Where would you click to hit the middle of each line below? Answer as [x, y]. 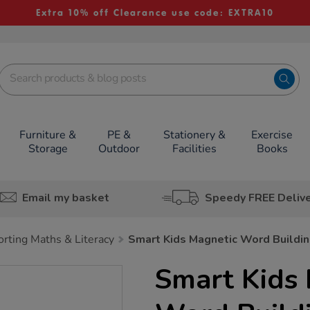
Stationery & [194, 135]
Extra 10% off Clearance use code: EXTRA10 [155, 13]
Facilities [194, 149]
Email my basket [65, 198]
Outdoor [119, 149]
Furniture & [48, 135]
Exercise [272, 135]
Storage [48, 149]
